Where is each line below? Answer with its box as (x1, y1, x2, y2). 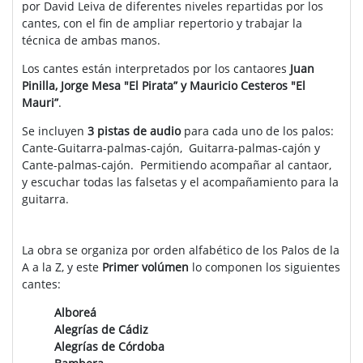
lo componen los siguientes (188, 259, 340, 275)
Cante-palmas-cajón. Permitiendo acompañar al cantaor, (21, 157, 335, 173)
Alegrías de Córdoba (53, 339, 164, 355)
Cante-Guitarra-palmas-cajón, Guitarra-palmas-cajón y (21, 140, 323, 156)
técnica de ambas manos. (21, 32, 160, 49)
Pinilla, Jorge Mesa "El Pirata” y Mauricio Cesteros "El (21, 78, 305, 94)
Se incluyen (21, 123, 88, 139)
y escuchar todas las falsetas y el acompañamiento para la (21, 174, 339, 190)
